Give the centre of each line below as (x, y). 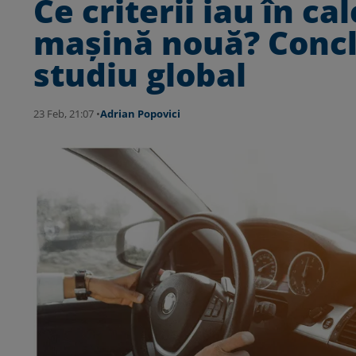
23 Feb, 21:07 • (67, 114)
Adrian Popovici (140, 114)
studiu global (140, 75)
